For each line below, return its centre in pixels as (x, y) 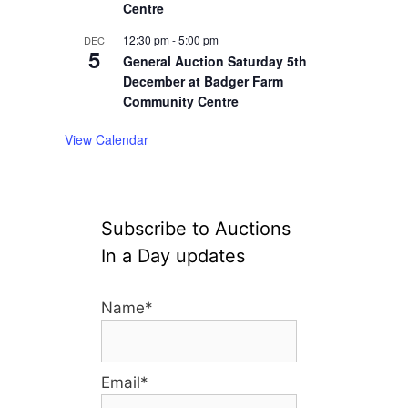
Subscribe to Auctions (196, 229)
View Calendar (107, 139)
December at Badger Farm (203, 81)
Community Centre (181, 101)
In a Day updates (173, 256)
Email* (125, 383)
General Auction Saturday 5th (215, 61)
